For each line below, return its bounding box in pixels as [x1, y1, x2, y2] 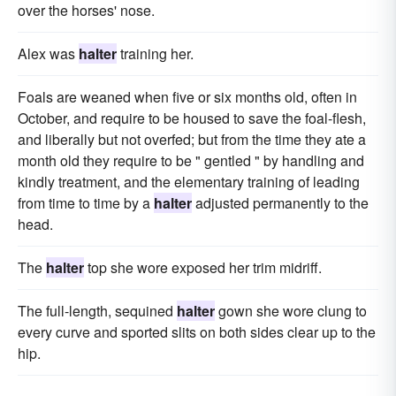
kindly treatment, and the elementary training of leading [18, 171, 360, 193]
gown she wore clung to [215, 301, 367, 322]
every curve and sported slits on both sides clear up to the [18, 322, 376, 343]
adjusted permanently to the [192, 193, 369, 214]
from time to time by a [18, 193, 154, 214]
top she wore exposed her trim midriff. [84, 257, 322, 278]
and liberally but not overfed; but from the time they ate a [18, 129, 366, 150]
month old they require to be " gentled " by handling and [18, 150, 364, 171]
